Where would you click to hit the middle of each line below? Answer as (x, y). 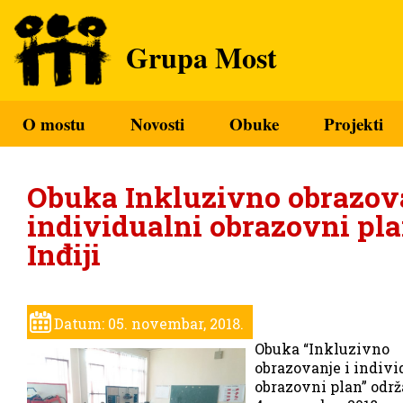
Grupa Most (201, 57)
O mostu (54, 124)
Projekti (354, 124)
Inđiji (64, 254)
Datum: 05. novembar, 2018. (149, 323)
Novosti (157, 124)
